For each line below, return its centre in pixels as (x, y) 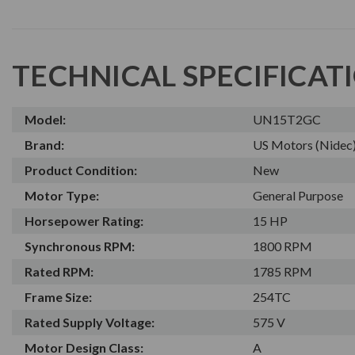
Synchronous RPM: (80, 246)
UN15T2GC (287, 119)
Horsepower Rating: (84, 220)
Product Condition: (81, 170)
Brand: (44, 144)
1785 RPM (283, 271)
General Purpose (298, 195)
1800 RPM (283, 246)
